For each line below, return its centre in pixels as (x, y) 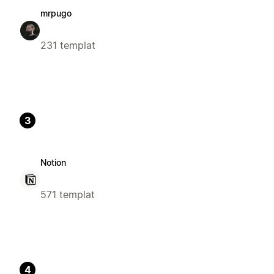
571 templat (68, 195)
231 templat (68, 46)
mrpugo (56, 13)
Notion (53, 163)
